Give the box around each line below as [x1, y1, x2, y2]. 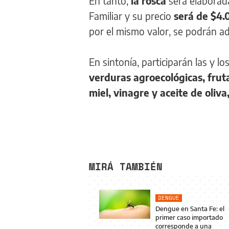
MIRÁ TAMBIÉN [89, 159, 163, 174]
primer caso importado [155, 213, 223, 221]
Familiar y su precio [89, 9, 174, 22]
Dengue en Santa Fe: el [155, 204, 224, 213]
